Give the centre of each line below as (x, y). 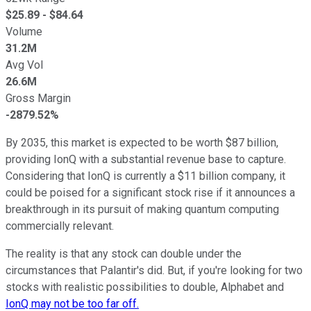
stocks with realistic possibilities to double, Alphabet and (145, 287)
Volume (24, 31)
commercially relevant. (60, 226)
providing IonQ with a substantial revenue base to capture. (146, 159)
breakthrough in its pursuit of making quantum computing (142, 209)
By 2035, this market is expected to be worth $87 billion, (142, 142)
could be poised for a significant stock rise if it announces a (150, 192)
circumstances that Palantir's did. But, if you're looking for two (154, 270)
